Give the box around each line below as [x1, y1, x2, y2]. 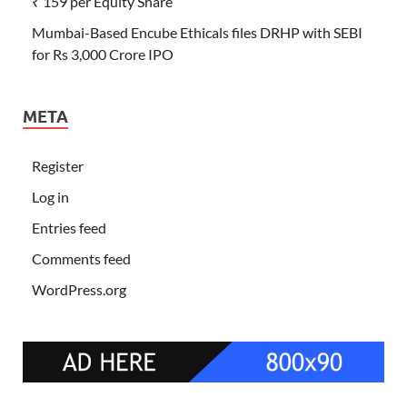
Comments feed [32, 249, 131, 267]
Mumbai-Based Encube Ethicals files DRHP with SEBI [32, 23, 362, 41]
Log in [32, 187, 69, 205]
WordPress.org [32, 280, 126, 298]
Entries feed [32, 218, 106, 236]
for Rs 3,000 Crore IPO [32, 45, 174, 63]
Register [32, 156, 84, 174]
